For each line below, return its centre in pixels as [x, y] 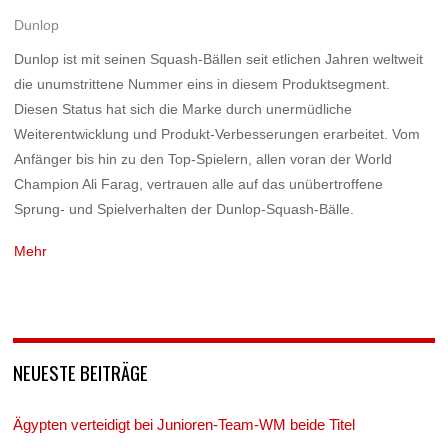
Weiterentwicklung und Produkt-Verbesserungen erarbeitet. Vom [217, 133]
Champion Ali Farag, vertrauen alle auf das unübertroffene [199, 183]
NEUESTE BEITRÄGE [81, 372]
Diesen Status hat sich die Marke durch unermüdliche [183, 108]
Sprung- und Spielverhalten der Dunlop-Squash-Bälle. [184, 208]
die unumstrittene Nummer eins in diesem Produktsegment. [202, 83]
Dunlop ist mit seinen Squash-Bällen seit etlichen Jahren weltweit [219, 58]
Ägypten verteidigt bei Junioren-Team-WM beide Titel [184, 425]
